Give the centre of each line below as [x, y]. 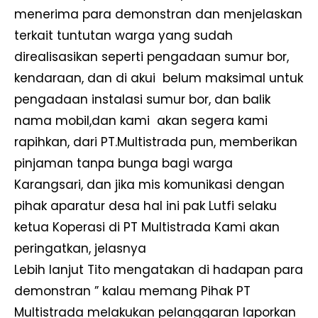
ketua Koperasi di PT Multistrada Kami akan [147, 227]
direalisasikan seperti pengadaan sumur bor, [152, 57]
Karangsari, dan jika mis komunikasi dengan [149, 185]
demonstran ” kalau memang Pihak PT [132, 291]
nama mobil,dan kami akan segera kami [141, 121]
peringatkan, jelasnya [80, 249]
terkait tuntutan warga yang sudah [124, 36]
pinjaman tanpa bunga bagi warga [124, 164]
